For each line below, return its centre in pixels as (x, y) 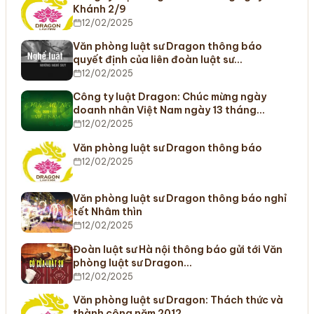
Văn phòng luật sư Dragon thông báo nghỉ (179, 199)
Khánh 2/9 (99, 9)
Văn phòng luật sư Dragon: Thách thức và (178, 300)
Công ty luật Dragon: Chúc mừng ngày (169, 97)
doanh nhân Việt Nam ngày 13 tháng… (169, 110)
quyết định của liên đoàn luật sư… (157, 59)
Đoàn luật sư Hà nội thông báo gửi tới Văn (177, 249)
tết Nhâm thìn (107, 212)
